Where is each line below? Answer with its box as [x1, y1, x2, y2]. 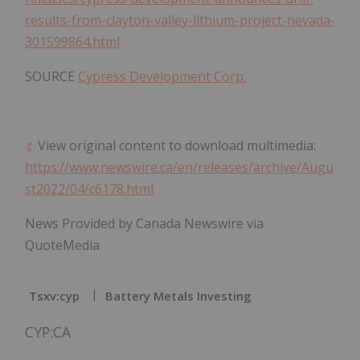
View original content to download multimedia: [35, 137, 316, 155]
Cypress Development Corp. [78, 67, 246, 86]
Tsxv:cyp [29, 288, 80, 305]
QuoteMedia [25, 236, 100, 255]
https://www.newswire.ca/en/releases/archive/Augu [25, 158, 333, 177]
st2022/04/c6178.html [25, 180, 153, 198]
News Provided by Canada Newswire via [25, 215, 264, 233]
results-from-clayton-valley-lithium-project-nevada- [25, 11, 335, 30]
